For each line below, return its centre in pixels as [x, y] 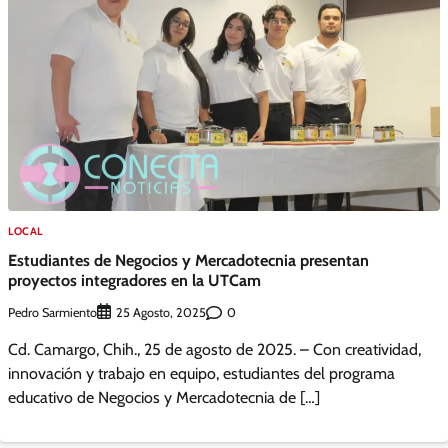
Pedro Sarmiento [52, 312]
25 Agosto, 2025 [161, 313]
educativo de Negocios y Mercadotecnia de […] [164, 398]
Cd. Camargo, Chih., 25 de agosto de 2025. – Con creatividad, [214, 350]
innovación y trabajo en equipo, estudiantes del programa [201, 374]
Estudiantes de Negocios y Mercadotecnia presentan [188, 259]
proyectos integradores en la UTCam [134, 279]
